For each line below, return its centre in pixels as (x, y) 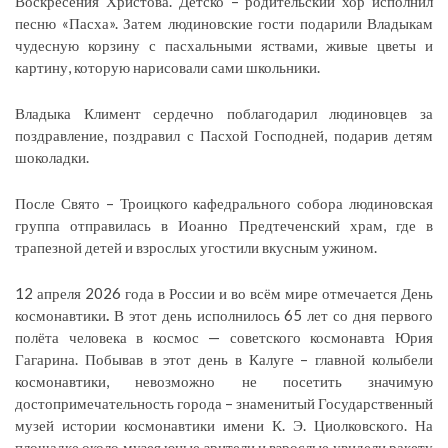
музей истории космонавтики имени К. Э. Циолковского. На (224, 424)
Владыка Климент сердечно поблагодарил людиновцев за (224, 112)
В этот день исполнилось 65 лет (219, 314)
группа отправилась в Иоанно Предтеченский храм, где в (224, 224)
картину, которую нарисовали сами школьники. (167, 66)
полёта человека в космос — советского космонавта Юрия (224, 336)
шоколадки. (52, 156)
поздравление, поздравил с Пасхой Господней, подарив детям (224, 134)
